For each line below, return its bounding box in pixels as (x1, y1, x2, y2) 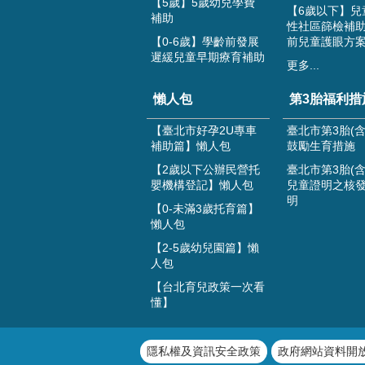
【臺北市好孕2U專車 (151, 124, 257, 138)
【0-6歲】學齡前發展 (151, 35, 259, 49)
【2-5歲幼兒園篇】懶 (151, 241, 259, 255)
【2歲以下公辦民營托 (151, 163, 260, 177)
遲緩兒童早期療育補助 (151, 51, 265, 64)
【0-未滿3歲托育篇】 (151, 202, 259, 216)
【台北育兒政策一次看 (151, 280, 265, 294)
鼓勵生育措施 (286, 139, 355, 153)
